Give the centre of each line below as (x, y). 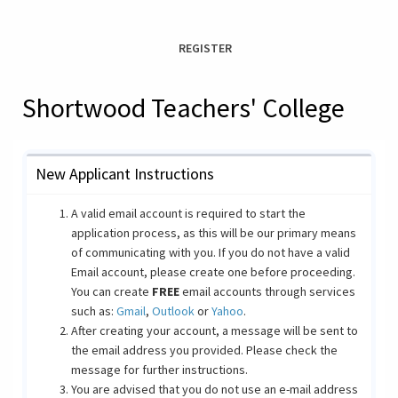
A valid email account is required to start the (188, 213)
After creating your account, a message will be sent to (215, 330)
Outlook (173, 311)
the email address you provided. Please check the (204, 350)
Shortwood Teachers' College (183, 107)
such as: (94, 311)
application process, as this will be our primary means (214, 233)
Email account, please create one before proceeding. (213, 272)
